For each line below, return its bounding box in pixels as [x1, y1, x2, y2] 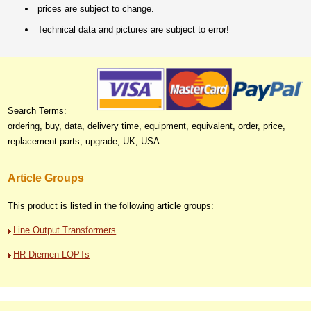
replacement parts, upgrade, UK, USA [8, 135, 160, 146]
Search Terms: [8, 105, 67, 116]
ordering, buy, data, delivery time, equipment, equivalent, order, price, [8, 120, 286, 131]
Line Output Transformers [13, 225, 117, 236]
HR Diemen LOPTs [13, 249, 90, 260]
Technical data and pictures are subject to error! [37, 24, 230, 35]
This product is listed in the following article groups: [8, 201, 215, 212]
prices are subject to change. [37, 3, 155, 14]
